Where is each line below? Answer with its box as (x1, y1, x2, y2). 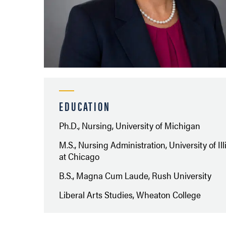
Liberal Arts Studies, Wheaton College (59, 188, 201, 201)
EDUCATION (59, 97, 110, 115)
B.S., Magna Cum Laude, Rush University (59, 169, 211, 182)
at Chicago (59, 150, 99, 163)
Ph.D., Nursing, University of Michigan (59, 119, 200, 132)
